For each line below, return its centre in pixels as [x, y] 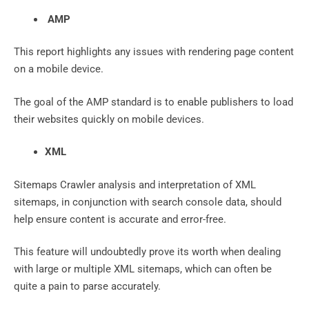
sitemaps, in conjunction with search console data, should [148, 202]
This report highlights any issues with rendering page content [154, 52]
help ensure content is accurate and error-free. [120, 219]
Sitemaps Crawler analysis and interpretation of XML [135, 185]
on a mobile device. [59, 69]
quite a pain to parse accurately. [87, 287]
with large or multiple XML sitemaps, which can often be [143, 269]
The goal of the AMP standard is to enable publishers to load [153, 102]
